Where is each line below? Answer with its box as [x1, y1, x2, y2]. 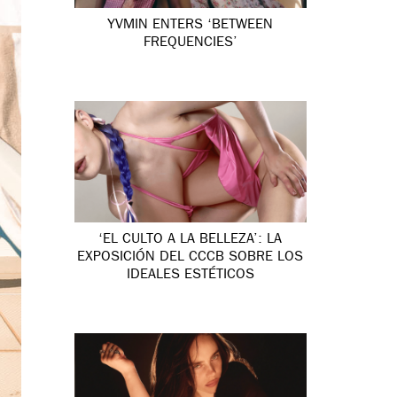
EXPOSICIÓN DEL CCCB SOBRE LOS [77, 251, 304, 266]
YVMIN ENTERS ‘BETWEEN [107, 18, 274, 33]
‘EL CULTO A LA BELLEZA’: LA [98, 233, 283, 248]
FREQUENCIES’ [143, 35, 237, 51]
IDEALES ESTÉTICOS [126, 269, 254, 284]
